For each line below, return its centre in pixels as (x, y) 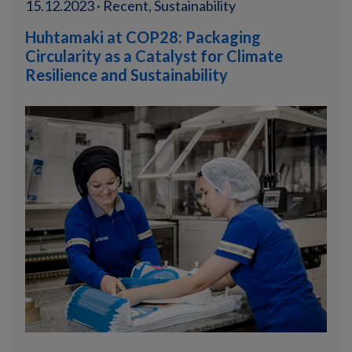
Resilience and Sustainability (126, 75)
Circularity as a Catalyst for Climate (154, 56)
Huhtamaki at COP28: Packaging (143, 37)
